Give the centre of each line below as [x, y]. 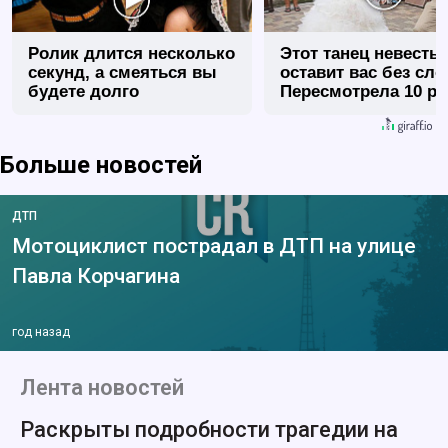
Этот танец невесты [362, 54]
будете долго [83, 92]
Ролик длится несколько [131, 54]
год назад [41, 332]
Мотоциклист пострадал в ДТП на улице [214, 246]
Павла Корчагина [96, 276]
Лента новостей [102, 388]
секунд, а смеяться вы [122, 73]
